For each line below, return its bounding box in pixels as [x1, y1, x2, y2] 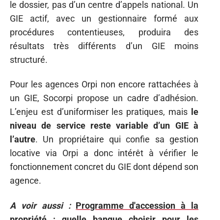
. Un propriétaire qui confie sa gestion [35, 134, 198, 144]
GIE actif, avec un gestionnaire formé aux [10, 13, 198, 24]
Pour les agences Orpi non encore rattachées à [10, 79, 198, 89]
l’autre [10, 134, 35, 144]
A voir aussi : [10, 200, 71, 211]
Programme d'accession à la [76, 200, 199, 211]
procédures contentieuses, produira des [10, 27, 198, 37]
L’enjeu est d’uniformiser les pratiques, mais [10, 107, 191, 117]
